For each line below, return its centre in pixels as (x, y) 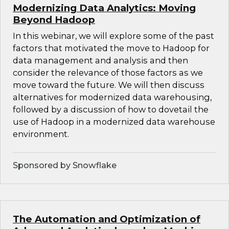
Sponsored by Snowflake (65, 165)
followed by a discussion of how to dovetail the (111, 110)
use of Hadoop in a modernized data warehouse (114, 122)
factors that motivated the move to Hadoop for (111, 48)
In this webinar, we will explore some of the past (113, 36)
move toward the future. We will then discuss (109, 85)
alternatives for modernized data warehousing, (112, 97)
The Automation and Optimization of (107, 219)
